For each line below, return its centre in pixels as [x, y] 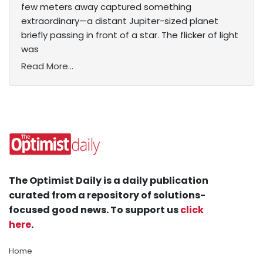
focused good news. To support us [95, 210]
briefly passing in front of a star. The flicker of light [130, 35]
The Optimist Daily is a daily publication [109, 181]
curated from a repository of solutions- [107, 195]
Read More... [47, 66]
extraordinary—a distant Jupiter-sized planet [120, 21]
